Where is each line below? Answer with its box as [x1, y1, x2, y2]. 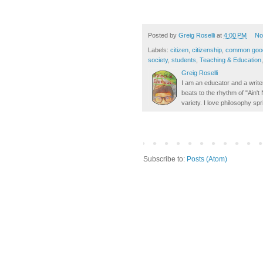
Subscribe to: [143, 154, 187, 163]
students [171, 56, 196, 63]
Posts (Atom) [187, 154, 227, 163]
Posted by [148, 32, 178, 39]
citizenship [192, 46, 222, 53]
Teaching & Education [200, 56, 261, 63]
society [148, 56, 168, 63]
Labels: [148, 46, 170, 53]
